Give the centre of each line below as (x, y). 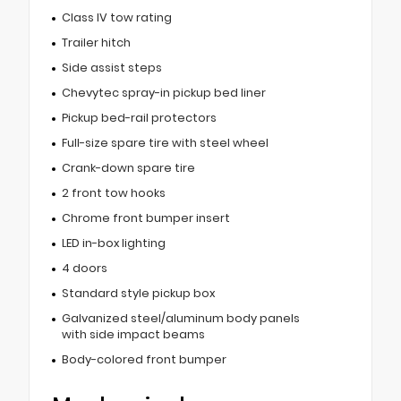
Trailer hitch (96, 43)
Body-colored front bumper (144, 360)
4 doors (84, 269)
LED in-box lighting (113, 243)
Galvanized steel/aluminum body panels (180, 319)
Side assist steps (111, 68)
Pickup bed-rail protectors (139, 118)
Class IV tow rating (116, 18)
